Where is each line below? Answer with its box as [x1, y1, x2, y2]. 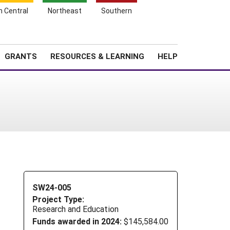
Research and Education [32, 203, 119, 215]
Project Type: [32, 194, 84, 205]
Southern [101, 6, 132, 15]
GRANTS [5, 51, 37, 61]
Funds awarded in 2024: [32, 216, 122, 227]
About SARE [118, 33, 158, 43]
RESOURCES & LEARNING [50, 51, 144, 61]
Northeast [48, 6, 82, 15]
